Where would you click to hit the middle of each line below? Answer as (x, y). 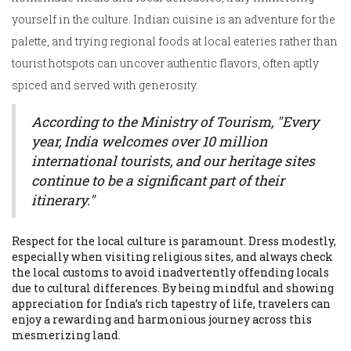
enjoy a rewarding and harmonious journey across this (162, 320)
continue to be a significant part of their (158, 181)
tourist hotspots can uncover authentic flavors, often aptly (165, 63)
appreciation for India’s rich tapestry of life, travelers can (171, 304)
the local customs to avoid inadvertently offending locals (170, 273)
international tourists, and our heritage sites (173, 161)
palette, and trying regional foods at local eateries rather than (175, 42)
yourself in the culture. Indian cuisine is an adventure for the (174, 20)
